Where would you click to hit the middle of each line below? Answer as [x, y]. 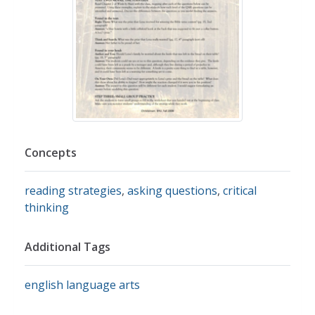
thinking [47, 207]
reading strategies [73, 190]
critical [240, 190]
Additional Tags [67, 246]
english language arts [82, 284]
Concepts [51, 152]
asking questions [172, 190]
